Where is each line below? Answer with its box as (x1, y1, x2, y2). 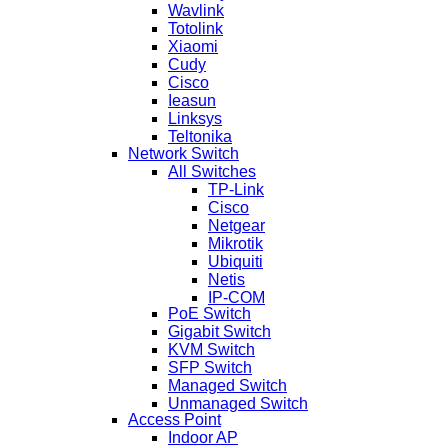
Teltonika (168, 128, 232, 146)
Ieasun (168, 92, 216, 110)
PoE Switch (168, 305, 251, 323)
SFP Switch (168, 359, 252, 377)
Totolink (168, 20, 223, 38)
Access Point (128, 411, 221, 429)
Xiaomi (168, 38, 218, 56)
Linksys (168, 110, 222, 128)
